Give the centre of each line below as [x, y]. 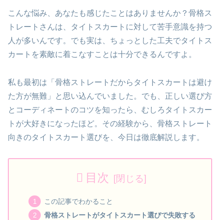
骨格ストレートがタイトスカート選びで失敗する [120, 215]
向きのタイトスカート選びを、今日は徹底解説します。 [106, 137]
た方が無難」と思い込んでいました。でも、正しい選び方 [110, 96]
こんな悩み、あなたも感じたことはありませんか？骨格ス [110, 13]
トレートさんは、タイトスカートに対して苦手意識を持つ [110, 27]
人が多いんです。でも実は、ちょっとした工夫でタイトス [110, 40]
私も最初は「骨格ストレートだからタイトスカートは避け [110, 82]
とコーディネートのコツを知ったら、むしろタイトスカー [110, 110]
